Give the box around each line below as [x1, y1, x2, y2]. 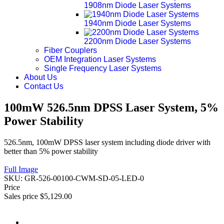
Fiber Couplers [44, 46, 97, 54]
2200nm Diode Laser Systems [84, 37, 191, 45]
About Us [24, 73, 57, 81]
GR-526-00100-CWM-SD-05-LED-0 [24, 173, 144, 182]
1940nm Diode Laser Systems [84, 19, 191, 27]
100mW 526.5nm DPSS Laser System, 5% [4, 100, 218, 114]
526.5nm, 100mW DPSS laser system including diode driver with [4, 137, 210, 146]
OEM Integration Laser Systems [44, 55, 156, 63]
